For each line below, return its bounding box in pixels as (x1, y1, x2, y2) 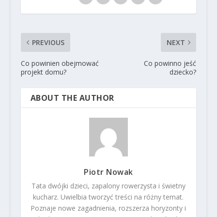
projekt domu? (20, 67, 66, 77)
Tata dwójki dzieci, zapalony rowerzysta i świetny (31, 181, 186, 191)
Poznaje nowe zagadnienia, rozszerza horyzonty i (31, 203, 186, 213)
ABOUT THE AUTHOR (30, 93, 114, 104)
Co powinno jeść (144, 59, 197, 68)
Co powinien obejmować (20, 59, 99, 68)
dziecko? (170, 67, 197, 77)
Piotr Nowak (84, 167, 133, 178)
